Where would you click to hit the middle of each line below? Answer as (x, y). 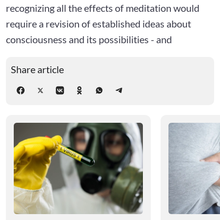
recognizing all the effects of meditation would (103, 8)
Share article (37, 69)
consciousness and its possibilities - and (89, 39)
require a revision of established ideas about (98, 23)
